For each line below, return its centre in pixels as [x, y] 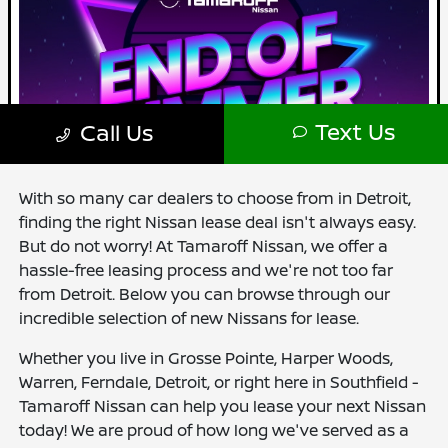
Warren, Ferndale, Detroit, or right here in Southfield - [219, 382]
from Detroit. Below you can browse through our [205, 294]
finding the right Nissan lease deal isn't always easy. [218, 222]
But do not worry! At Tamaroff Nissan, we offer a [204, 246]
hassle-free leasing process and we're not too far [206, 270]
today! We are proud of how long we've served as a [214, 430]
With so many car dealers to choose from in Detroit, [215, 198]
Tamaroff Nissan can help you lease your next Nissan [223, 406]
